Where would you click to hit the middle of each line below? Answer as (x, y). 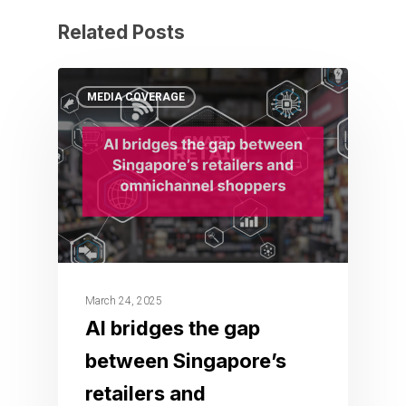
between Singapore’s (186, 360)
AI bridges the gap (173, 328)
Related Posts (121, 33)
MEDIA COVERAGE (136, 97)
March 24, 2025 (124, 300)
